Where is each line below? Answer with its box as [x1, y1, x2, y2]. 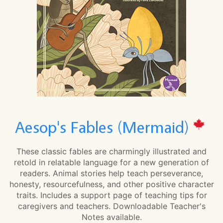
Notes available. [81, 212, 142, 222]
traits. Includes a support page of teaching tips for [16, 190, 207, 200]
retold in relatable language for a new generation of [14, 157, 209, 167]
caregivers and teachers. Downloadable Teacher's [17, 201, 206, 211]
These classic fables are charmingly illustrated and [16, 146, 207, 156]
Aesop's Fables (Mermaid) [14, 117, 193, 136]
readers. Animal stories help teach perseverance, [20, 168, 203, 178]
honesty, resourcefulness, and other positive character [9, 179, 214, 189]
